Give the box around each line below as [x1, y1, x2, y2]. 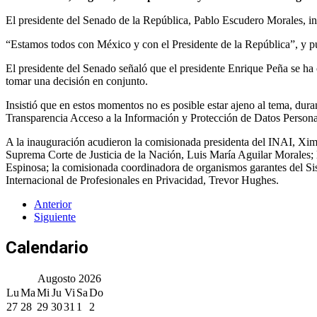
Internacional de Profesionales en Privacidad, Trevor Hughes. [6, 173, 279, 186]
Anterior [34, 197, 71, 210]
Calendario [6, 237, 88, 258]
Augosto [38, 272, 76, 284]
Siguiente [34, 210, 76, 223]
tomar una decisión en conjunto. [6, 74, 148, 87]
